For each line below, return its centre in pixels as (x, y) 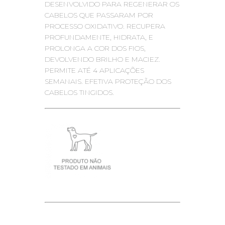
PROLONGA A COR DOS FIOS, (95, 48)
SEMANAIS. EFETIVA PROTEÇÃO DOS (108, 81)
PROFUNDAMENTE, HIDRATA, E (99, 37)
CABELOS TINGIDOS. (79, 92)
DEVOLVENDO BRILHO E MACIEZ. (102, 59)
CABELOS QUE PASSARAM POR (99, 15)
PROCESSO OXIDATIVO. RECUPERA (105, 26)
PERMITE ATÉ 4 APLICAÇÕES (94, 70)
